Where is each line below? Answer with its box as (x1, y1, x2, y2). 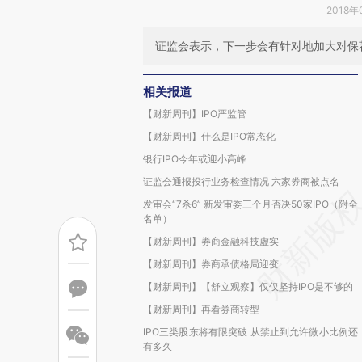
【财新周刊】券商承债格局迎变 (143, 258, 279, 270)
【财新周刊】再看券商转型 (143, 303, 259, 315)
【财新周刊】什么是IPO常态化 (143, 130, 276, 142)
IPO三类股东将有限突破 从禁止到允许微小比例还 (143, 326, 358, 338)
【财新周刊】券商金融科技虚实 (143, 235, 279, 247)
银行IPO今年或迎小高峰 (143, 153, 246, 165)
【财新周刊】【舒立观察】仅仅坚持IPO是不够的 (143, 280, 353, 293)
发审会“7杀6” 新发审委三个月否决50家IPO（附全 (143, 198, 358, 210)
